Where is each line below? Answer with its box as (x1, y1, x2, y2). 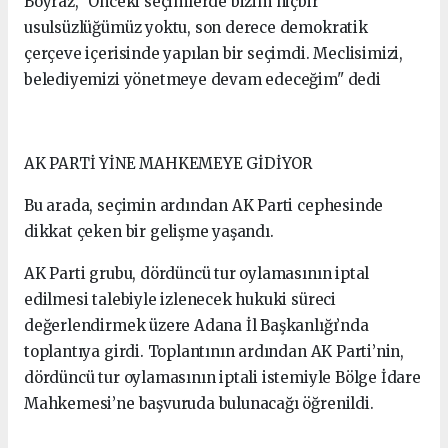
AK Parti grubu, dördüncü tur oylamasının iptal (24, 263, 370, 283)
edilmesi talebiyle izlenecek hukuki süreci (24, 289, 336, 309)
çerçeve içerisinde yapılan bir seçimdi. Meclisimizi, (24, 43, 404, 63)
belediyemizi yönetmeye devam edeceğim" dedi (24, 69, 381, 89)
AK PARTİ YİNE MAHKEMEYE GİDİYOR (24, 153, 313, 173)
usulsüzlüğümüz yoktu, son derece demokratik (24, 17, 368, 37)
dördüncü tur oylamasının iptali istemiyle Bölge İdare (24, 367, 421, 387)
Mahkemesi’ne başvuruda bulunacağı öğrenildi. (24, 393, 374, 413)
